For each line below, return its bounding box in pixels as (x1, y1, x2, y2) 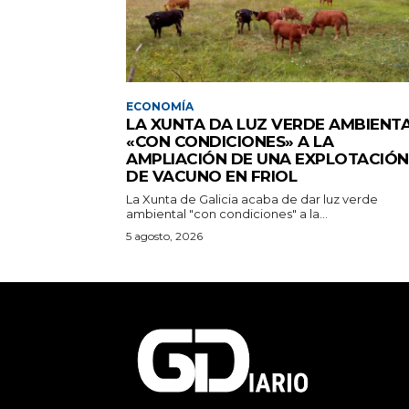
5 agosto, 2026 (126, 229, 203, 244)
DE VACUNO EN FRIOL (126, 167, 297, 186)
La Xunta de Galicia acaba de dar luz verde (126, 192, 378, 207)
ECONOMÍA (126, 100, 194, 114)
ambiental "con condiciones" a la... (126, 206, 328, 222)
